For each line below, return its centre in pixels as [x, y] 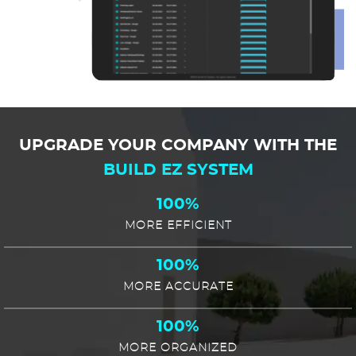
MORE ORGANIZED [178, 348]
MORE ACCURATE [178, 287]
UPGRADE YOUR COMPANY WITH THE [178, 146]
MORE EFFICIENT [178, 226]
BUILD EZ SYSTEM [178, 170]
